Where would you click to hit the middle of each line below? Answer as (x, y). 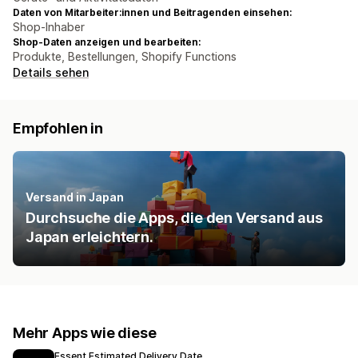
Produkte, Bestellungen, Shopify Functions (125, 57)
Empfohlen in (58, 129)
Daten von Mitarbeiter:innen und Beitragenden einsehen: (152, 13)
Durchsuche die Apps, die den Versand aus (174, 218)
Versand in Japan (75, 197)
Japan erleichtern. (89, 237)
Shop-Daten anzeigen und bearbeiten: (107, 42)
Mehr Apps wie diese (85, 333)
